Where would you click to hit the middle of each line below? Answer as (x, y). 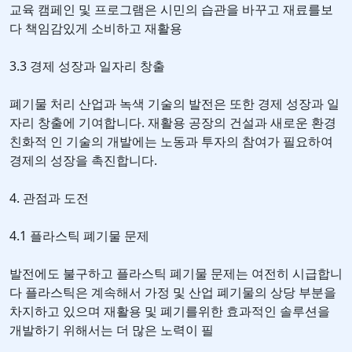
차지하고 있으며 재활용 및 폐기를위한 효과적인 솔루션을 (170, 312)
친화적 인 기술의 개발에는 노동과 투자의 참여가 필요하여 (171, 142)
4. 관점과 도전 (49, 198)
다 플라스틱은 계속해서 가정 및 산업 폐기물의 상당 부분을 (173, 293)
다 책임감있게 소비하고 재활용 (96, 29)
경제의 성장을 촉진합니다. (83, 161)
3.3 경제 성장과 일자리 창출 (87, 66)
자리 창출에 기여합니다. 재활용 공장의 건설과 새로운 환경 (173, 123)
